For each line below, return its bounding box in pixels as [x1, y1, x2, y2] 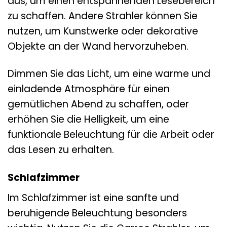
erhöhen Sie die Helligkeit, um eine [8, 112, 169, 127]
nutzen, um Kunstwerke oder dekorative [8, 24, 198, 38]
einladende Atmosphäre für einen [8, 82, 170, 96]
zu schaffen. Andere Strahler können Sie [8, 9, 198, 23]
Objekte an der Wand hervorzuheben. [8, 39, 188, 53]
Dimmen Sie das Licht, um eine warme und [8, 67, 210, 81]
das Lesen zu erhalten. [8, 143, 114, 157]
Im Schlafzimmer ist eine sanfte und [8, 191, 179, 205]
